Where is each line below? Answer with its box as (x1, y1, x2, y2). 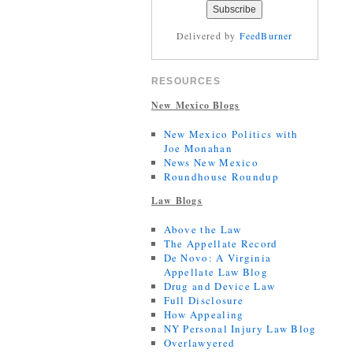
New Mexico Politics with (163, 127, 299, 141)
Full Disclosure (163, 293, 244, 307)
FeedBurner (239, 29, 293, 42)
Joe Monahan (163, 141, 232, 155)
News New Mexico (163, 155, 259, 169)
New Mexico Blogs (151, 98, 240, 112)
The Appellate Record (163, 236, 278, 251)
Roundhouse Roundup (163, 169, 279, 184)
